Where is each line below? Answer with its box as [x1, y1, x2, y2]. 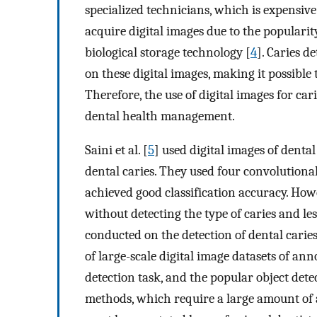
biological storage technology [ [85, 44, 250, 60]
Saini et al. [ [85, 142, 148, 158]
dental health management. [85, 108, 235, 124]
